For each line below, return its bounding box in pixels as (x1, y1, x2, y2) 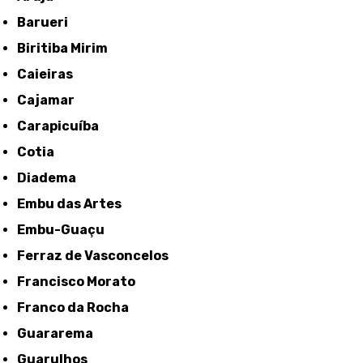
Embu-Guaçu (25, 222, 105, 238)
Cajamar (27, 92, 75, 109)
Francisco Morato (25, 274, 136, 290)
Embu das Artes (25, 196, 122, 212)
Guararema (27, 326, 94, 342)
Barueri (26, 15, 69, 31)
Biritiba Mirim (26, 41, 109, 57)
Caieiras (27, 66, 74, 83)
